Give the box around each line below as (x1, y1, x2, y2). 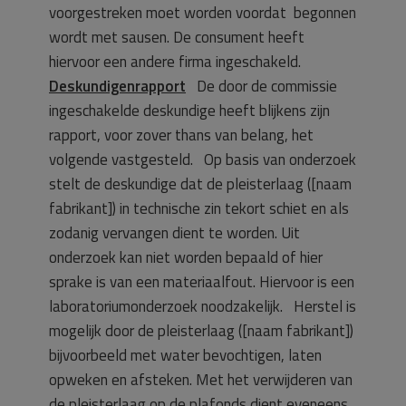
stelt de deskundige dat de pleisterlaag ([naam (49, 171, 352, 196)
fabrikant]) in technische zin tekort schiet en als (49, 196, 349, 220)
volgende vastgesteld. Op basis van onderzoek (49, 147, 356, 171)
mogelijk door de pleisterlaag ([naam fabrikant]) (49, 318, 353, 343)
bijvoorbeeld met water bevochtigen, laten (49, 343, 322, 367)
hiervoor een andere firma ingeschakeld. (49, 49, 308, 73)
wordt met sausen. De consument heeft (49, 24, 304, 49)
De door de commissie (186, 73, 337, 98)
